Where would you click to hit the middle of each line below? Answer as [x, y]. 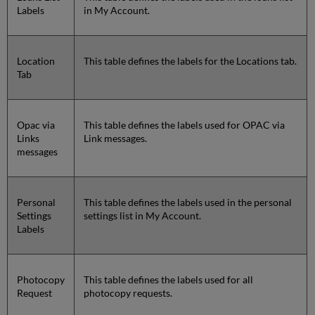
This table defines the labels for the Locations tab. [191, 61]
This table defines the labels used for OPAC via [185, 125]
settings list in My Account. [143, 216]
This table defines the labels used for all [169, 280]
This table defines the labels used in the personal [188, 202]
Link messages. [116, 139]
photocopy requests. [128, 293]
